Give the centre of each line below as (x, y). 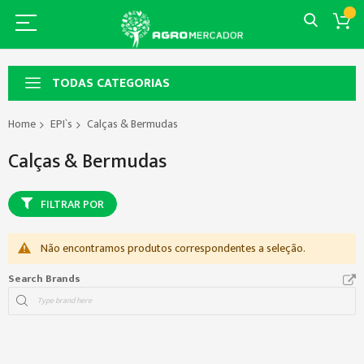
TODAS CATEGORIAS (111, 83)
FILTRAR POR (72, 204)
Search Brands (44, 278)
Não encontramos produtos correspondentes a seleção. (173, 248)
